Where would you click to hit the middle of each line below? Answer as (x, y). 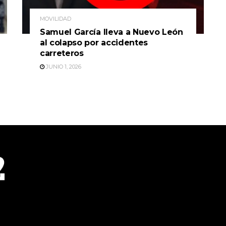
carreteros (62, 53)
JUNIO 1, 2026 (63, 67)
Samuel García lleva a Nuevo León (111, 32)
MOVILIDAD (55, 19)
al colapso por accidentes (94, 43)
